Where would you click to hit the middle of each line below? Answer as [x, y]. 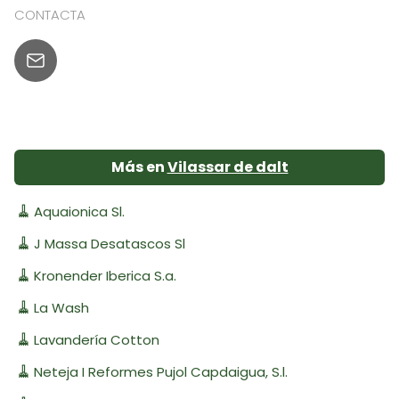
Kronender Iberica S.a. [105, 275]
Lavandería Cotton [96, 339]
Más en [139, 167]
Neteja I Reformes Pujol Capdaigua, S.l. [160, 371]
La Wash [61, 307]
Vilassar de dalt [228, 167]
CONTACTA [50, 14]
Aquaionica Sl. [79, 211]
